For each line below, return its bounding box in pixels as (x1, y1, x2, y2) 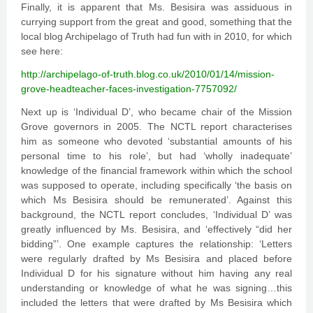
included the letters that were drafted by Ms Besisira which (21, 297, 292, 308)
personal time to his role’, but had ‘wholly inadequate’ (21, 150, 292, 161)
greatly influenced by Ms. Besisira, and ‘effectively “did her (21, 224, 292, 235)
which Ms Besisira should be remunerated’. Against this (21, 194, 292, 205)
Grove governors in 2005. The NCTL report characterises (21, 121, 292, 132)
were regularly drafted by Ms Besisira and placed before (21, 253, 292, 264)
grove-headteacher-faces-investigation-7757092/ (21, 83, 237, 94)
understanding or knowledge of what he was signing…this (21, 282, 292, 293)
